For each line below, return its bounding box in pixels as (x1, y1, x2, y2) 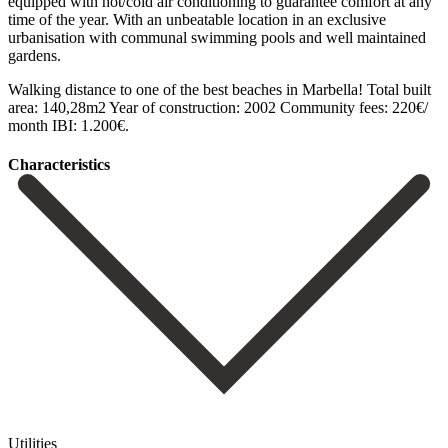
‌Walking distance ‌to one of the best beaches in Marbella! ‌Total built (8, 80, 431, 98)
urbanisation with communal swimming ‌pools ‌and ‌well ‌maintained (8, 28, 426, 46)
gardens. (8, 46, 61, 64)
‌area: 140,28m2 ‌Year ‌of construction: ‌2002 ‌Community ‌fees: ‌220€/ (8, 98, 428, 116)
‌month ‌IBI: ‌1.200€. (8, 116, 129, 134)
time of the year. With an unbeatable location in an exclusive (8, 10, 386, 28)
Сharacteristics (8, 156, 110, 174)
